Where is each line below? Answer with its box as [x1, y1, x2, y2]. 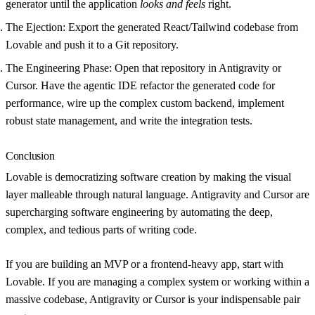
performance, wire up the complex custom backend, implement [6, 97, 284, 110]
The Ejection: [6, 21, 65, 34]
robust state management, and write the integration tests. [6, 115, 252, 127]
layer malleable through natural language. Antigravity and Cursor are [6, 188, 309, 201]
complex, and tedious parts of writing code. [6, 224, 197, 236]
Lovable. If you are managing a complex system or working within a [6, 276, 309, 288]
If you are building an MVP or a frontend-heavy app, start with [6, 258, 283, 271]
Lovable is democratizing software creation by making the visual [6, 171, 291, 184]
